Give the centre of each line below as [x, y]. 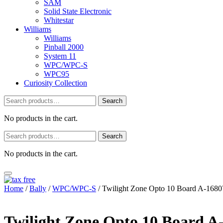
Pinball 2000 [64, 47]
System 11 [60, 56]
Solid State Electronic [78, 11]
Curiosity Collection [56, 83]
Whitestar [59, 20]
